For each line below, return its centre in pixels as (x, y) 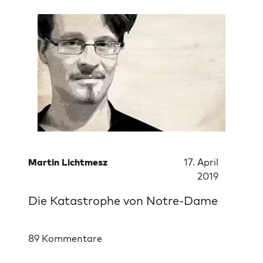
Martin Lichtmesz (68, 162)
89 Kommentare (65, 238)
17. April (201, 162)
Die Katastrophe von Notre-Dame (123, 200)
